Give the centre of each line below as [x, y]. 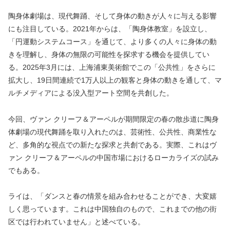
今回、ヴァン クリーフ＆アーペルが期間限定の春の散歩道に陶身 [113, 119]
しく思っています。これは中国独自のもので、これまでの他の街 [112, 209]
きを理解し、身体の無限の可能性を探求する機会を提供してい [109, 55]
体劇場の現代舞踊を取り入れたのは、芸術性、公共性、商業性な [112, 132]
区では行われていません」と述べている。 [76, 222]
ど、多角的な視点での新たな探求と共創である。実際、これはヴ [112, 145]
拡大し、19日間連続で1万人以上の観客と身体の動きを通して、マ [115, 80]
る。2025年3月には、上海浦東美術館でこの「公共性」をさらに [112, 68]
